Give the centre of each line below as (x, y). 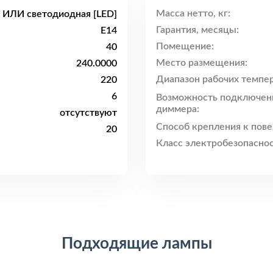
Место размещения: (202, 63)
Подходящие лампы (136, 243)
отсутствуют (88, 112)
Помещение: (185, 47)
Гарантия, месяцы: (197, 30)
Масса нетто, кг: (193, 14)
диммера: (178, 109)
